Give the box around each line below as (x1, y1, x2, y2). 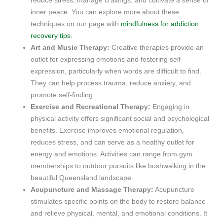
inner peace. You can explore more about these (31, 8, 180, 16)
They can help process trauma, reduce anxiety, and (31, 79, 191, 87)
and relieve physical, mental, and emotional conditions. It (31, 210, 208, 218)
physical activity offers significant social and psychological (31, 115, 210, 123)
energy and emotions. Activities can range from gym (31, 150, 193, 158)
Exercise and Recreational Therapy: (31, 103, 151, 111)
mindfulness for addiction (121, 20, 199, 28)
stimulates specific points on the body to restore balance (31, 198, 206, 206)
